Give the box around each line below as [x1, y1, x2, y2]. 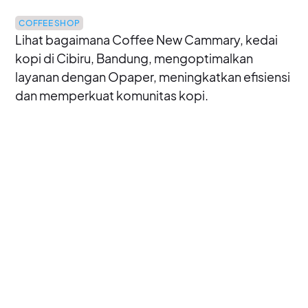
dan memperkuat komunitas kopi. [15, 87, 209, 103]
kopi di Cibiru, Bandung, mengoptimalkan [15, 49, 254, 66]
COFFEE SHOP [19, 17, 80, 28]
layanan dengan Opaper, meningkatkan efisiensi [15, 68, 291, 85]
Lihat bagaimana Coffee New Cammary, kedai [15, 31, 278, 47]
